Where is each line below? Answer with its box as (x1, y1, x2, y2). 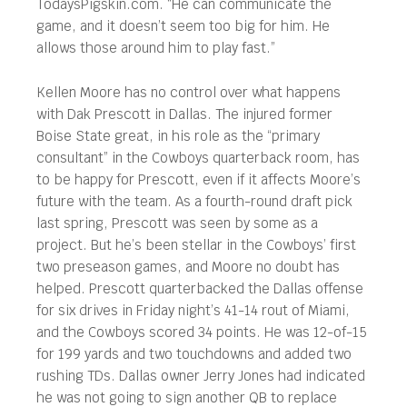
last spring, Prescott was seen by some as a (36, 214, 318, 232)
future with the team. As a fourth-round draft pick (36, 193, 352, 210)
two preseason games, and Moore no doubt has (36, 258, 340, 275)
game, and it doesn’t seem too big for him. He (36, 17, 330, 35)
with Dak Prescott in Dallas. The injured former (36, 105, 333, 123)
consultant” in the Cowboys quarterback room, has (36, 149, 360, 166)
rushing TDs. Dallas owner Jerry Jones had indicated (36, 367, 365, 384)
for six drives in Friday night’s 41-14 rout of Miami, (36, 302, 350, 319)
